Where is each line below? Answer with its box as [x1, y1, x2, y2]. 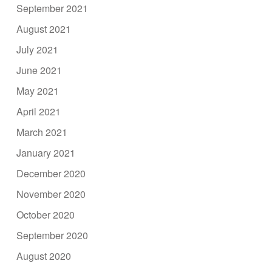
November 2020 [16, 186, 86, 201]
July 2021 [16, 42, 59, 56]
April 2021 [16, 104, 61, 118]
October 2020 [16, 207, 75, 222]
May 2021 [16, 83, 59, 98]
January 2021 [16, 145, 76, 160]
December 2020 [16, 166, 86, 180]
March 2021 [16, 124, 68, 139]
